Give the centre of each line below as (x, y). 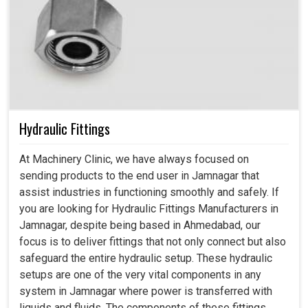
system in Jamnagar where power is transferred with (146, 291)
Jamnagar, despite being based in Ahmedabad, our (140, 225)
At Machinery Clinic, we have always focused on (134, 159)
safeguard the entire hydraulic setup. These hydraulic (146, 258)
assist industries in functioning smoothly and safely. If (149, 192)
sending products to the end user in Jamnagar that (139, 175)
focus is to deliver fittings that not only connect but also (153, 241)
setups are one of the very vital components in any (140, 274)
